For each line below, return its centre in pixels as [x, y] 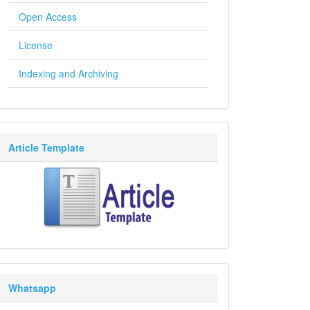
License [36, 45]
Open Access [48, 17]
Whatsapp [32, 288]
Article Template [46, 147]
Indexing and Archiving [69, 73]
